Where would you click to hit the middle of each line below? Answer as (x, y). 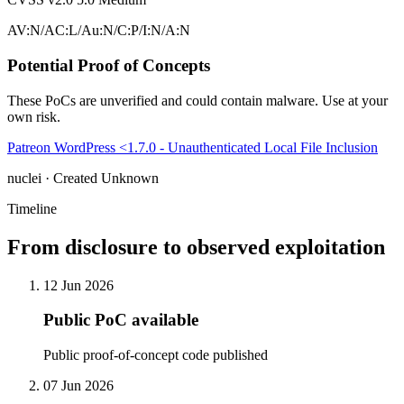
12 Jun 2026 (78, 285)
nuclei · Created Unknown (83, 178)
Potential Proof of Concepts (109, 65)
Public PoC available (121, 320)
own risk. (34, 116)
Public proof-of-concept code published (156, 354)
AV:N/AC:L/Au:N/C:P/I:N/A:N (99, 31)
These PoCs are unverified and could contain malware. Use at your (197, 100)
